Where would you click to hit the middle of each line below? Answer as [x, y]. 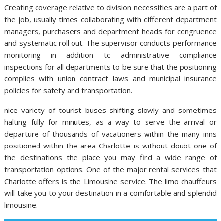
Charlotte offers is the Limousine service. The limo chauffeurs [110, 181]
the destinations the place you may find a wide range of [110, 158]
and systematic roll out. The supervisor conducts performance [110, 43]
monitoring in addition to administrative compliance [110, 55]
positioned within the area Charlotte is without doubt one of [110, 146]
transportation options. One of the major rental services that [110, 169]
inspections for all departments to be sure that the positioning [110, 67]
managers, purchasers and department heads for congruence [110, 31]
